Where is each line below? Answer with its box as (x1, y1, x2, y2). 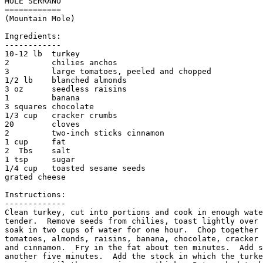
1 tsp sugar (5, 155, 75, 164)
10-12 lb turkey (5, 49, 80, 59)
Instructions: (5, 190, 66, 200)
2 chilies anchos (5, 58, 117, 68)
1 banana (5, 93, 80, 103)
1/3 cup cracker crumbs (5, 111, 117, 120)
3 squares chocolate (5, 102, 94, 112)
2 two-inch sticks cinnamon (5, 129, 164, 138)
